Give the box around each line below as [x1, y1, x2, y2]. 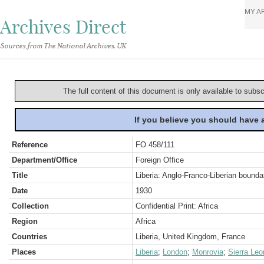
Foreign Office [136, 156, 184, 164]
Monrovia [192, 247, 223, 256]
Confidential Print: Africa [136, 202, 218, 210]
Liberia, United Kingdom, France [136, 232, 245, 241]
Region [12, 217, 38, 226]
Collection [12, 202, 49, 210]
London [163, 247, 187, 256]
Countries [12, 232, 47, 241]
